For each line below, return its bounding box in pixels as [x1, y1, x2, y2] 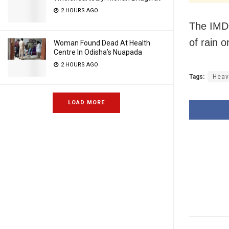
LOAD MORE [68, 99, 105, 106]
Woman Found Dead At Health [54, 39, 150, 47]
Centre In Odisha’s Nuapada [54, 48, 142, 56]
